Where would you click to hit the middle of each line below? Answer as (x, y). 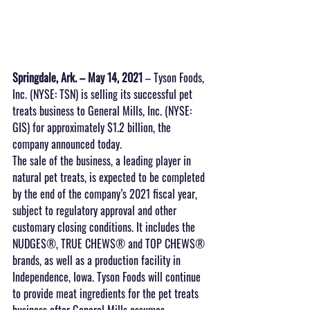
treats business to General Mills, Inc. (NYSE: (103, 110)
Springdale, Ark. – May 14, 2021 (77, 77)
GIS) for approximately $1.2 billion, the (93, 127)
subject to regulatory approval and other (96, 210)
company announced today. (67, 144)
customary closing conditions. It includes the (105, 227)
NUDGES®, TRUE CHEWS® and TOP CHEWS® (110, 243)
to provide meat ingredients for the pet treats (107, 293)
